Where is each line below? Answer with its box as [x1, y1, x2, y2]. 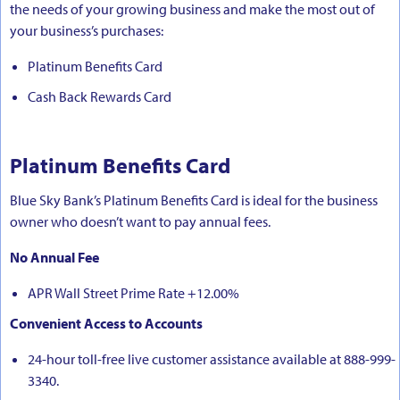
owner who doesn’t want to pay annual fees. [10, 212, 271, 230]
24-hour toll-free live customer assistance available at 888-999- [28, 349, 396, 368]
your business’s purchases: [10, 21, 166, 39]
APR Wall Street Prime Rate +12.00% [28, 283, 239, 302]
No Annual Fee [10, 247, 99, 266]
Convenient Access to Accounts [10, 313, 203, 332]
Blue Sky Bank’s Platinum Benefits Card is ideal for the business [10, 190, 378, 209]
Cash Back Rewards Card [28, 87, 171, 105]
